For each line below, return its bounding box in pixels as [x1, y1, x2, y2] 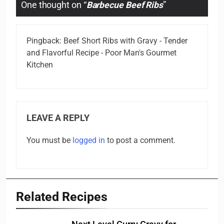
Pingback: [26, 36, 63, 46]
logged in [72, 135, 105, 145]
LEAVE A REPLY [26, 113, 89, 123]
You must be [26, 135, 72, 145]
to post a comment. [105, 135, 175, 145]
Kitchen [26, 60, 53, 70]
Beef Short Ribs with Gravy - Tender [63, 36, 187, 46]
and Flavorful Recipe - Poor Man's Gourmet [26, 48, 176, 58]
